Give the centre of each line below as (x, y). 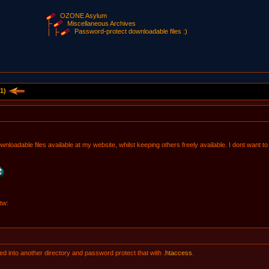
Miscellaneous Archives (102, 23)
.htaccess (177, 253)
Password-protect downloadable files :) (131, 32)
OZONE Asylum (84, 16)
